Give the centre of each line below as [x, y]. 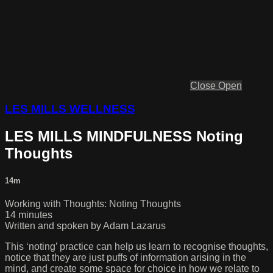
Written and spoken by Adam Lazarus [85, 225]
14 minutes [29, 214]
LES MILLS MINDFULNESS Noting [124, 136]
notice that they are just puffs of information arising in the [126, 257]
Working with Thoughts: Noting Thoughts [93, 204]
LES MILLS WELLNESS [70, 109]
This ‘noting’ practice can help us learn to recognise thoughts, [136, 246]
